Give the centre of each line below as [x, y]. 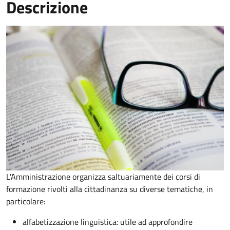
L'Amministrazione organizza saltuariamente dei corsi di [103, 177]
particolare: [26, 202]
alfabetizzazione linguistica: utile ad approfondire [108, 222]
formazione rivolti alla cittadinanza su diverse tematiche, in [110, 189]
